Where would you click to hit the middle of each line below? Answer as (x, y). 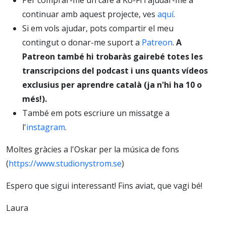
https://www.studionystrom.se (65, 163)
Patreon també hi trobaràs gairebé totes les (112, 56)
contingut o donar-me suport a (82, 42)
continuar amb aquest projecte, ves (90, 14)
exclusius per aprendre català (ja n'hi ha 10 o (112, 84)
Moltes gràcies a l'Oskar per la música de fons (93, 149)
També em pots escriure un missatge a (96, 113)
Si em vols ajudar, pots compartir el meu (98, 28)
